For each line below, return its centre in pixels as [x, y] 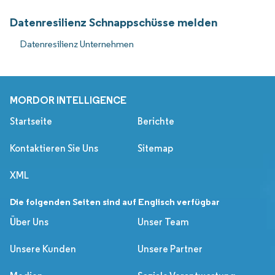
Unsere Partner [170, 249]
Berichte [156, 121]
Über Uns [29, 222]
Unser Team [163, 222]
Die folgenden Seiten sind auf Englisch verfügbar [115, 201]
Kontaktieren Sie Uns [54, 148]
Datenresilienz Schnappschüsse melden [114, 22]
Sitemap [155, 148]
